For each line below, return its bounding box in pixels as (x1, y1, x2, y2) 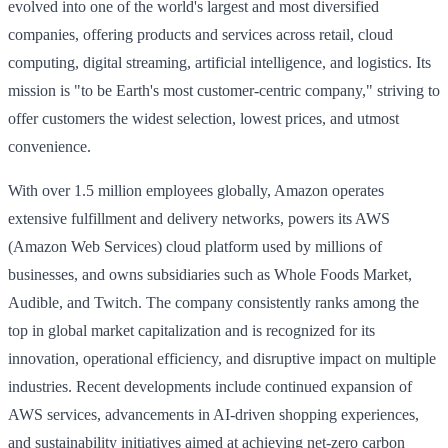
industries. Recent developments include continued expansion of (8, 378, 412, 396)
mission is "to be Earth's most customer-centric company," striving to (8, 82, 440, 100)
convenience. (8, 138, 91, 156)
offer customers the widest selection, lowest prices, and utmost (8, 110, 399, 128)
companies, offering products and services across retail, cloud (8, 26, 393, 44)
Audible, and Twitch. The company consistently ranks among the (8, 294, 419, 312)
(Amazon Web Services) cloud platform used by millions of (8, 238, 382, 256)
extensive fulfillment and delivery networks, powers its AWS (8, 210, 390, 228)
